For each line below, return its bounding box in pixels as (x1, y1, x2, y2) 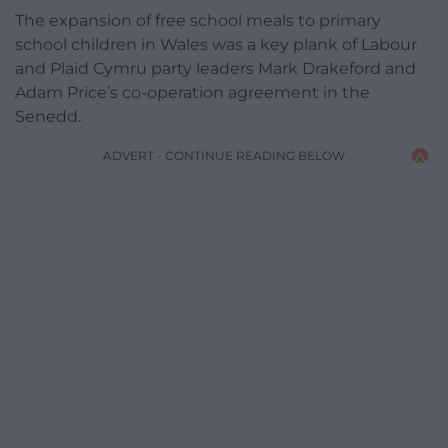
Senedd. (15, 107, 81, 127)
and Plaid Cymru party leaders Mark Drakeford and (15, 59, 416, 79)
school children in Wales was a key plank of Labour (15, 35, 417, 55)
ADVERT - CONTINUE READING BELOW (103, 148, 345, 164)
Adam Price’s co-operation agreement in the (15, 83, 370, 103)
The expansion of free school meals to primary (15, 11, 381, 31)
